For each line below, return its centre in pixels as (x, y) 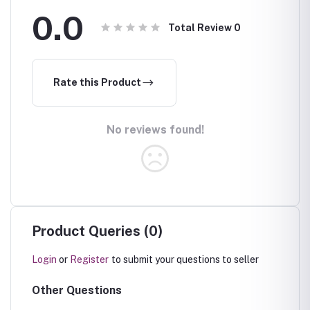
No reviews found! (155, 130)
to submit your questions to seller (185, 259)
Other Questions (77, 290)
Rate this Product (97, 82)
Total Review (201, 28)
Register (89, 259)
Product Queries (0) (97, 231)
